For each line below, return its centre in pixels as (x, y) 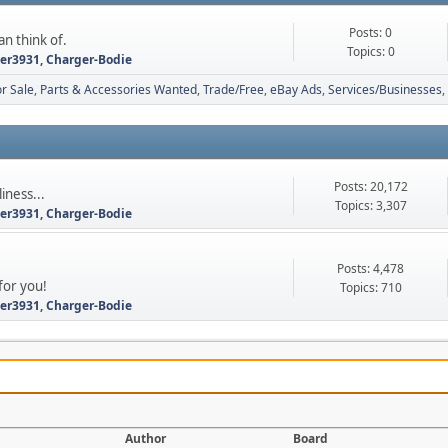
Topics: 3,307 (370, 205)
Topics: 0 (370, 51)
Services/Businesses (385, 89)
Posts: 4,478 (370, 268)
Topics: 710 (370, 287)
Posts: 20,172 (370, 186)
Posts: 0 (370, 32)
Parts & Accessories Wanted (118, 89)
